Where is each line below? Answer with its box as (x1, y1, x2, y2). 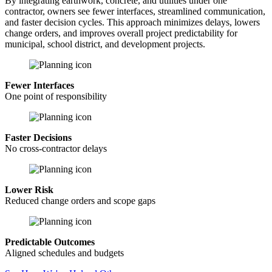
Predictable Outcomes (5, 237, 95, 247)
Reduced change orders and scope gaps (5, 195, 155, 206)
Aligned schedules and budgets (5, 248, 124, 258)
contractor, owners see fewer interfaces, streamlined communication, (5, 6, 265, 16)
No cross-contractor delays (5, 143, 107, 154)
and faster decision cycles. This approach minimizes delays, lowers (5, 17, 260, 27)
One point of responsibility (5, 91, 107, 101)
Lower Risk (5, 185, 53, 195)
